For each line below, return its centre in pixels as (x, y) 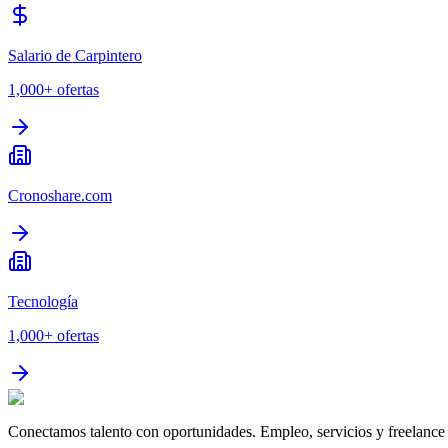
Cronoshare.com (60, 196)
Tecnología (43, 302)
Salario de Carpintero (75, 56)
